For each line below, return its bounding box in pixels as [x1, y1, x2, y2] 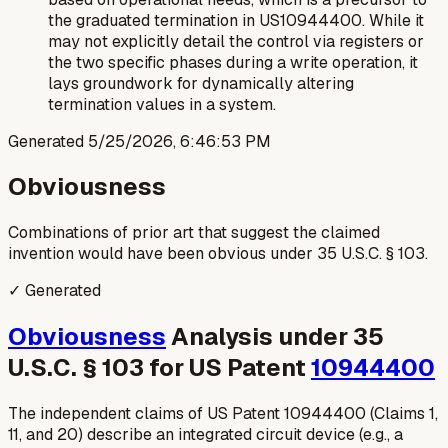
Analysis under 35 [166, 321, 384, 353]
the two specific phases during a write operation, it [48, 51, 418, 73]
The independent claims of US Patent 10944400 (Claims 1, [8, 403, 438, 425]
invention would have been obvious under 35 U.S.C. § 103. [8, 243, 428, 265]
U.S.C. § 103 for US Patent [8, 352, 311, 384]
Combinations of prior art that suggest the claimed [8, 222, 380, 244]
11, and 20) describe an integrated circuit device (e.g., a [8, 424, 403, 446]
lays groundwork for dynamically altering [48, 72, 354, 94]
